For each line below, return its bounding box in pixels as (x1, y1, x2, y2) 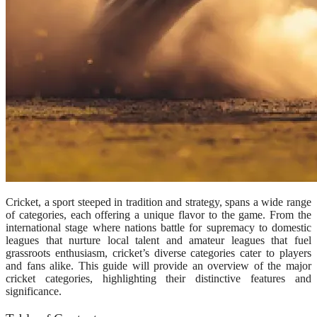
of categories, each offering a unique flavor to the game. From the (6, 208, 311, 221)
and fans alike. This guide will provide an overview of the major (6, 259, 311, 272)
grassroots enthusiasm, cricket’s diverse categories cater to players (6, 246, 311, 259)
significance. (6, 284, 62, 297)
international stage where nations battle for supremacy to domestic (6, 221, 311, 234)
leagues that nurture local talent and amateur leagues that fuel (6, 234, 311, 246)
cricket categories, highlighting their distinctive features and (6, 272, 311, 284)
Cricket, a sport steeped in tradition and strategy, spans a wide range (6, 195, 311, 208)
